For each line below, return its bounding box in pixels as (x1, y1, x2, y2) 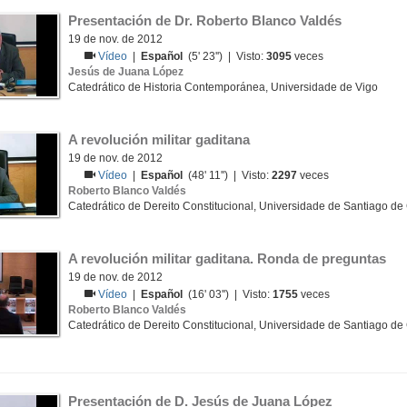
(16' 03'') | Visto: (183, 288, 273, 301)
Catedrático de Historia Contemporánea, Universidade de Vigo (68, 81, 378, 94)
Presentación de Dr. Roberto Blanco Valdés (68, 13, 342, 28)
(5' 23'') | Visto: (183, 50, 267, 63)
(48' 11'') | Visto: (183, 169, 273, 182)
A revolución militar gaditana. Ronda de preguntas (68, 251, 386, 266)
